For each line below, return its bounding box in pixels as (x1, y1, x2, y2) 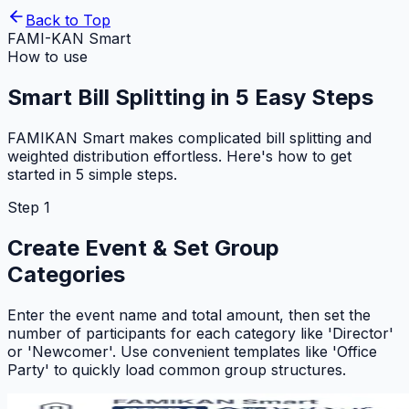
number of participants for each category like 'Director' (7, 323, 393, 342)
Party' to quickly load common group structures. (7, 360, 346, 379)
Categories (7, 260, 125, 288)
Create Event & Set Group (7, 234, 279, 261)
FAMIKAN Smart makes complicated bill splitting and (7, 128, 372, 147)
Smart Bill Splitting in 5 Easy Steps (7, 83, 373, 110)
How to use (7, 47, 88, 66)
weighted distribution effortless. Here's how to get (7, 146, 351, 165)
